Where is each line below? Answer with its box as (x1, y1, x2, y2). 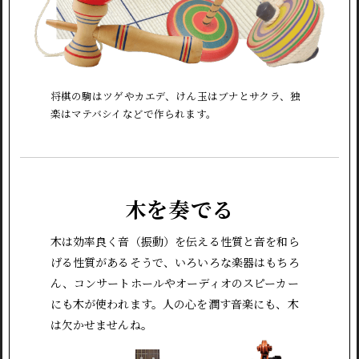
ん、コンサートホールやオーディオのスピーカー (50, 275, 299, 292)
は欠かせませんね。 (50, 317, 152, 333)
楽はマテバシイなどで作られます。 (50, 105, 216, 121)
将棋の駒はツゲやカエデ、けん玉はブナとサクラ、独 (50, 87, 301, 103)
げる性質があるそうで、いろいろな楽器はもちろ (50, 254, 300, 271)
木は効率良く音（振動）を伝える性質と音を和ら (50, 233, 300, 250)
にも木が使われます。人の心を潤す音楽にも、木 (50, 296, 299, 313)
